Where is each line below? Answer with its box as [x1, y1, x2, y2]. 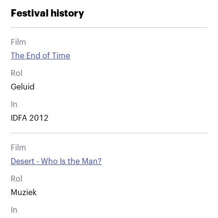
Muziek [11, 188, 37, 197]
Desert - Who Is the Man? [11, 157, 102, 165]
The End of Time [11, 52, 71, 60]
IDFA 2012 [11, 114, 49, 122]
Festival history [11, 8, 85, 18]
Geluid [11, 83, 35, 91]
